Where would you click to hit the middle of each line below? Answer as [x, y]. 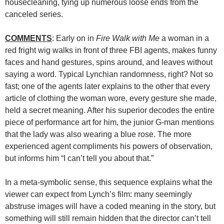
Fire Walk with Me [128, 38]
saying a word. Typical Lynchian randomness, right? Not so [109, 74]
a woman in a [184, 38]
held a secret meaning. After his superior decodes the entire [110, 110]
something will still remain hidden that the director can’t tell [108, 218]
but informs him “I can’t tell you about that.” [79, 158]
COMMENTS [28, 38]
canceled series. [34, 14]
